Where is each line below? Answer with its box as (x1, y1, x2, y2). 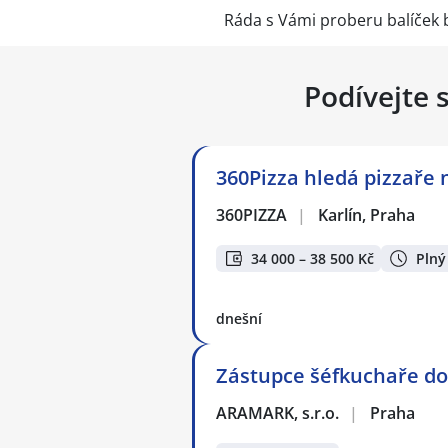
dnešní (216, 309, 262, 329)
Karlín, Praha (318, 204, 415, 227)
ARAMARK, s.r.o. (216, 402, 341, 425)
